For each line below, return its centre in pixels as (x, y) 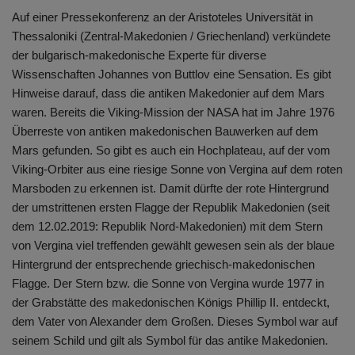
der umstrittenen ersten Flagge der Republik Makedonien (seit (171, 208)
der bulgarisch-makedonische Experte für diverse (139, 55)
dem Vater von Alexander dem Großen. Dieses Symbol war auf (175, 322)
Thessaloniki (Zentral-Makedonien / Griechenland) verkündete (171, 36)
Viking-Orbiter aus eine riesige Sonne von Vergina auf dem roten (177, 170)
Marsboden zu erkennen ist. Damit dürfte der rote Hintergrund (170, 189)
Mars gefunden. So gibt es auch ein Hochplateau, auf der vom (171, 151)
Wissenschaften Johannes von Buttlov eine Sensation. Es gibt (172, 74)
